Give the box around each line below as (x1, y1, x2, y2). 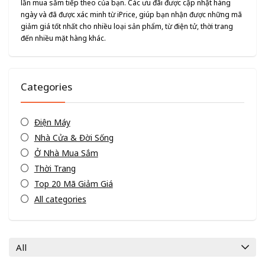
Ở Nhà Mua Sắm (34, 147, 98, 159)
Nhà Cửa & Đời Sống (34, 132, 114, 144)
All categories (34, 193, 86, 205)
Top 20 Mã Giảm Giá (34, 178, 113, 190)
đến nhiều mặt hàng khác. (21, 33, 106, 44)
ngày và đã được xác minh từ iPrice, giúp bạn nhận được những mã (21, 9, 242, 20)
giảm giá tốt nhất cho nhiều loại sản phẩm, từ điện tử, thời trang (21, 21, 233, 32)
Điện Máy (34, 117, 70, 128)
